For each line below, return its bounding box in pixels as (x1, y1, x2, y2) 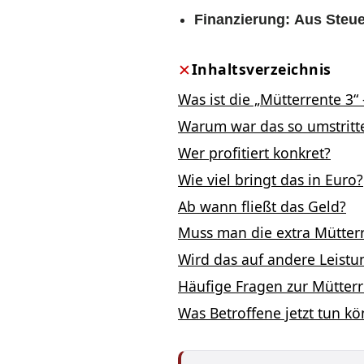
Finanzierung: (194, 11, 290, 28)
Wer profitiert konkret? (178, 143, 331, 163)
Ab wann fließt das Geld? (178, 196, 346, 216)
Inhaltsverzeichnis (191, 59, 331, 80)
